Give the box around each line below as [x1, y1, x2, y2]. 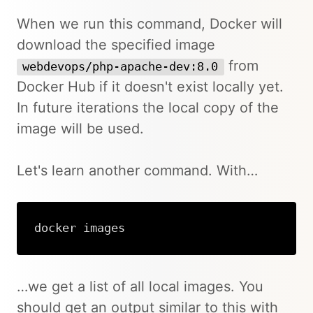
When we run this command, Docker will [17, 15, 282, 33]
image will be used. [17, 120, 144, 138]
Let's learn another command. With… [17, 162, 258, 180]
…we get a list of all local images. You [17, 277, 263, 295]
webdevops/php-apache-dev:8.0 [22, 60, 219, 74]
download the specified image [17, 36, 215, 54]
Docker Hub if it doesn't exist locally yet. [17, 78, 284, 96]
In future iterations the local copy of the [17, 99, 279, 117]
